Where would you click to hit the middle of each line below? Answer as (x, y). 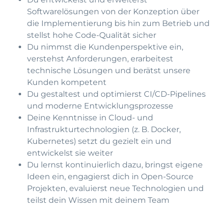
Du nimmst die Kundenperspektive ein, (105, 47)
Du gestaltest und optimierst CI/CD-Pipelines (116, 94)
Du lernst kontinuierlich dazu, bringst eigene (115, 165)
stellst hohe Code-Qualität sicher (92, 35)
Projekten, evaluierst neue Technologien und (115, 188)
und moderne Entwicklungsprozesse (100, 106)
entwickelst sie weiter (70, 153)
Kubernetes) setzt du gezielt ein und (99, 141)
